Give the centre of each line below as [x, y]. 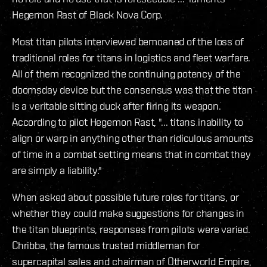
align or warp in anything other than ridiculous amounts [133, 138]
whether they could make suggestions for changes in [128, 213]
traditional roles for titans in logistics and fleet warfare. [131, 58]
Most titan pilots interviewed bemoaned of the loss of [128, 42]
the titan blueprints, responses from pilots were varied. [131, 229]
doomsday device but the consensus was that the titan [132, 90]
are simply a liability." [57, 170]
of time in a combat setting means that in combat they [131, 154]
